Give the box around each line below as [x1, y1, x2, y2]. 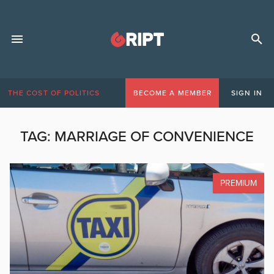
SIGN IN [231, 89, 262, 97]
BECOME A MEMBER [133, 89, 212, 97]
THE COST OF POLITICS [8, 89, 100, 97]
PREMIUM [220, 177, 257, 188]
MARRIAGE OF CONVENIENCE [54, 128, 254, 146]
